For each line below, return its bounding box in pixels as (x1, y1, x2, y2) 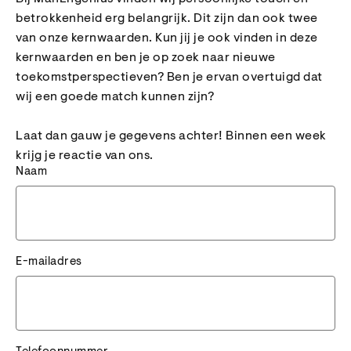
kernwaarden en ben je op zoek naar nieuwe (16, 52, 276, 64)
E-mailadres (16, 256, 82, 268)
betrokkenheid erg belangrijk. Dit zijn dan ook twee (16, 13, 318, 25)
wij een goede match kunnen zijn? (16, 91, 214, 103)
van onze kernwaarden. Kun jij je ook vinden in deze (16, 32, 318, 45)
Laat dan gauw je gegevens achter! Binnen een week (16, 130, 327, 143)
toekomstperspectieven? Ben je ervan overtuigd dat (16, 71, 323, 84)
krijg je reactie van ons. (16, 150, 154, 162)
